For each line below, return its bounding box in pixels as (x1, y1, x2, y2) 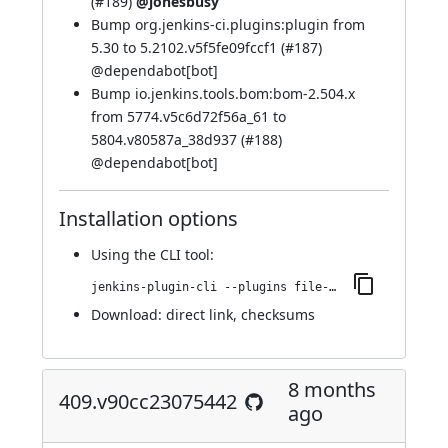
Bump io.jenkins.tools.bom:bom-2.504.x (91, 84, 355, 103)
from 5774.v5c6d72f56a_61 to (91, 107, 286, 126)
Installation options (59, 205, 238, 232)
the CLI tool (134, 245, 210, 264)
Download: (91, 305, 166, 324)
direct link (166, 305, 233, 324)
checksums (241, 305, 315, 324)
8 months (288, 376, 376, 403)
